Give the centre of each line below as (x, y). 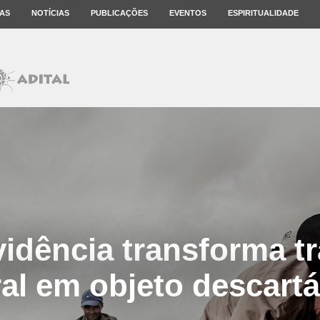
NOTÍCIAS (50, 13)
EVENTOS (188, 13)
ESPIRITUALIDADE (263, 13)
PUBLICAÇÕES (119, 13)
